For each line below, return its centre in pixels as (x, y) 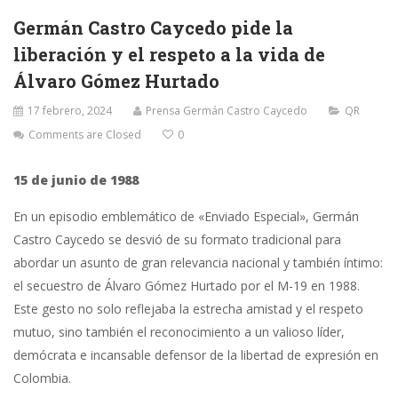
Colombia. (42, 378)
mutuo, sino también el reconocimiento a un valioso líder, (179, 332)
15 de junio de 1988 (76, 180)
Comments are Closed (85, 135)
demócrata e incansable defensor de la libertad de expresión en (196, 355)
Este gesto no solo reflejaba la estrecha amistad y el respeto (188, 309)
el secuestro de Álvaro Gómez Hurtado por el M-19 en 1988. (187, 286)
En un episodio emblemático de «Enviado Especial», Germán (186, 217)
